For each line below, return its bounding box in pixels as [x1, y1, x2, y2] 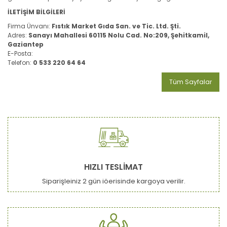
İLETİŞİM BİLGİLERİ [8, 7, 65, 16]
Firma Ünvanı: [8, 21, 52, 30]
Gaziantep [8, 40, 44, 49]
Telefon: [8, 58, 33, 67]
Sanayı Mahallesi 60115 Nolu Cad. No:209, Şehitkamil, [28, 30, 209, 40]
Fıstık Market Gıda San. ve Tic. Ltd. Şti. [52, 21, 181, 30]
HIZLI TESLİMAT [84, 161, 143, 173]
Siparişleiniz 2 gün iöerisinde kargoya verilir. [42, 176, 185, 186]
